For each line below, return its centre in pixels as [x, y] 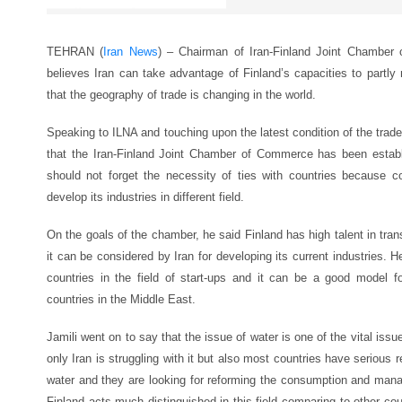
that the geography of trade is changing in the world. [181, 95]
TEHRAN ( [75, 52]
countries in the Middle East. [121, 299]
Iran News [131, 52]
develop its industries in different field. [145, 197]
